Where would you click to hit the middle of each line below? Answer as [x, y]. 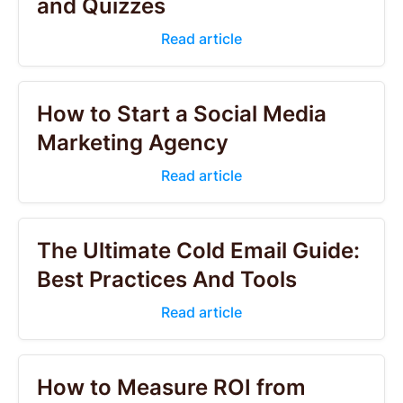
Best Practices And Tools [167, 279]
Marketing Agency [133, 143]
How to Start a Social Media [182, 114]
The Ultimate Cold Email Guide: [198, 251]
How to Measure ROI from [171, 387]
